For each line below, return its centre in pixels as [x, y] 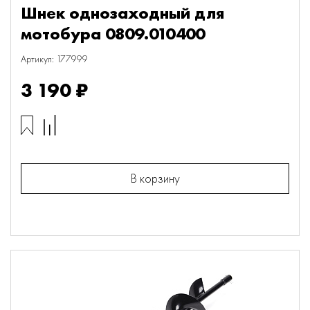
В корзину [155, 178]
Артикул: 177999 [54, 59]
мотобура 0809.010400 [113, 34]
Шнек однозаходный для [122, 13]
